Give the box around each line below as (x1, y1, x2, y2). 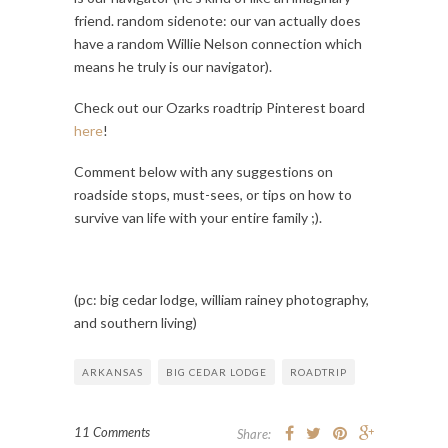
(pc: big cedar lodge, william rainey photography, (74, 290, 369, 308)
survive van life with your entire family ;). (74, 208, 322, 226)
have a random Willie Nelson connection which (74, 34, 362, 52)
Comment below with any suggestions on (74, 162, 333, 180)
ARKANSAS (82, 365, 143, 378)
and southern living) (74, 313, 197, 331)
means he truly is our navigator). (74, 57, 272, 75)
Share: (237, 425, 271, 442)
